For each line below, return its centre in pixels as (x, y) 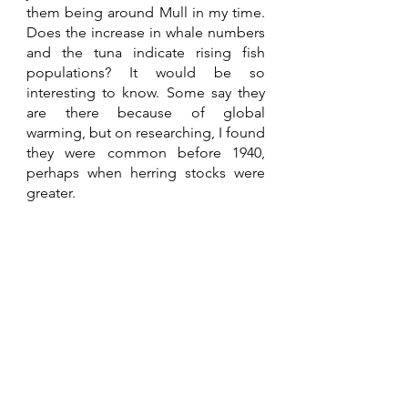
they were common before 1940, (146, 153)
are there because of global (146, 113)
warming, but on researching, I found (146, 133)
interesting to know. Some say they (146, 93)
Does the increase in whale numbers (146, 33)
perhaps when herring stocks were (146, 173)
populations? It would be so (146, 73)
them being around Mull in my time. (146, 13)
